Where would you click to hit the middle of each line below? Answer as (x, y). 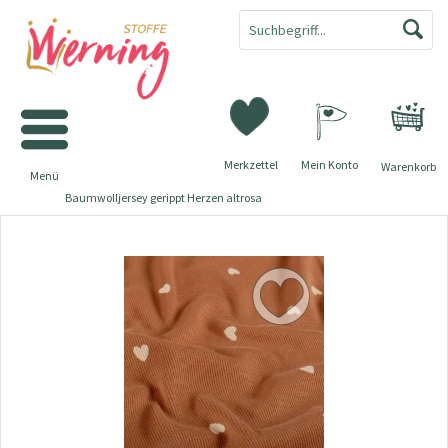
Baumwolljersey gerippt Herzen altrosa (163, 197)
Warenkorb (408, 166)
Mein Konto (329, 164)
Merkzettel (251, 164)
